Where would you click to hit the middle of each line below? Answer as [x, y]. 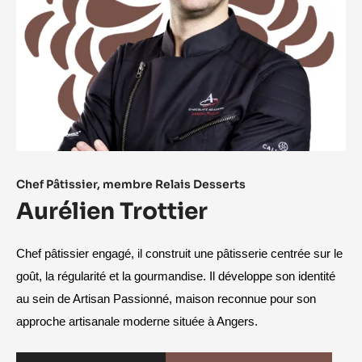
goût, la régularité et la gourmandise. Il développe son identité [176, 276]
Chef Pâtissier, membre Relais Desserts [131, 184]
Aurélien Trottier [112, 211]
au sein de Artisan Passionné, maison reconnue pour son [166, 299]
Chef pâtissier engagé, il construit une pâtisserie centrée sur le [179, 253]
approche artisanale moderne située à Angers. [137, 321]
